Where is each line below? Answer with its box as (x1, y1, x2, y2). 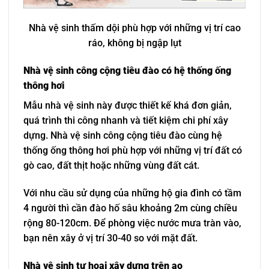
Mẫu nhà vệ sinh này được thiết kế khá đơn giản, (23, 100, 232, 112)
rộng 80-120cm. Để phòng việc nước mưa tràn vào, (23, 217, 241, 229)
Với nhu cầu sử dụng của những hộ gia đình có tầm (23, 187, 241, 199)
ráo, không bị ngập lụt (88, 37, 181, 49)
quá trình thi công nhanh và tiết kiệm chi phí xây (23, 115, 228, 127)
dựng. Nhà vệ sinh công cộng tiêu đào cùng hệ (23, 130, 222, 142)
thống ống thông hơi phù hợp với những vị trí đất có (23, 145, 242, 157)
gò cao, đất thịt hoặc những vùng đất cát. (23, 160, 199, 172)
